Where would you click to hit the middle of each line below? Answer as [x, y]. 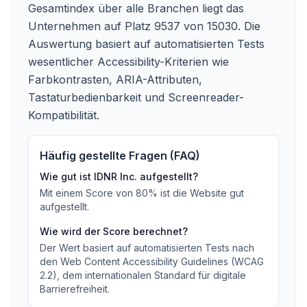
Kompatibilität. [64, 115]
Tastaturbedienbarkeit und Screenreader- [136, 97]
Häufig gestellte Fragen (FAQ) [120, 156]
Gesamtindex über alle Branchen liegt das [136, 8]
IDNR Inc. [115, 176]
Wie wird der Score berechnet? [114, 231]
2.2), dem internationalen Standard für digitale [143, 275]
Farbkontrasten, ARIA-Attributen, [115, 79]
